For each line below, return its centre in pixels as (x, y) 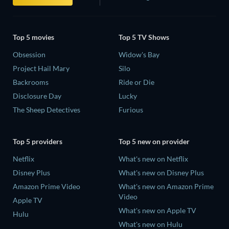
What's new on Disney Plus (161, 172)
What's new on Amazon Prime (166, 186)
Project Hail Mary (41, 68)
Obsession (29, 55)
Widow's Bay (139, 55)
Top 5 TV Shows (144, 37)
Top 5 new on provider (154, 141)
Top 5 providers (38, 141)
